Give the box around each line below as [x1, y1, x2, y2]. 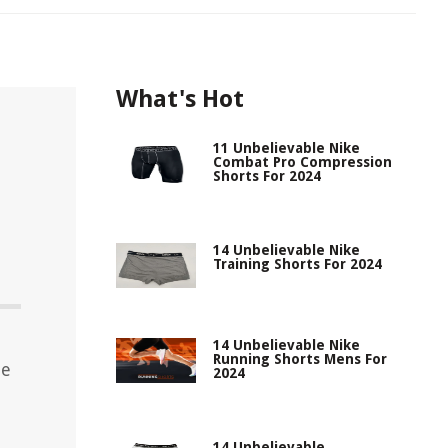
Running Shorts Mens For [213, 351, 387, 367]
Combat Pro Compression [213, 154, 392, 170]
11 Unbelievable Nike [213, 140, 360, 156]
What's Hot [116, 85, 244, 113]
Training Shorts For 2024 [213, 256, 382, 272]
